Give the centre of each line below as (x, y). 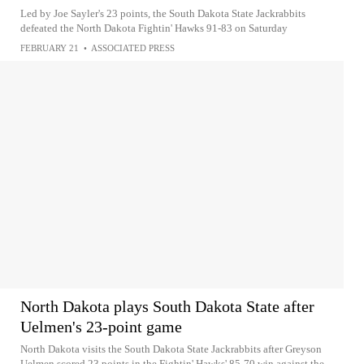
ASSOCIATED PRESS (133, 48)
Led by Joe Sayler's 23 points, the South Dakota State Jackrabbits (163, 13)
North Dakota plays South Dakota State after (167, 306)
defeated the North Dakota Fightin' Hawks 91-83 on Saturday (154, 28)
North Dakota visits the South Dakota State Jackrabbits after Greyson (171, 349)
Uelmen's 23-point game (101, 326)
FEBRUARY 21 (50, 48)
